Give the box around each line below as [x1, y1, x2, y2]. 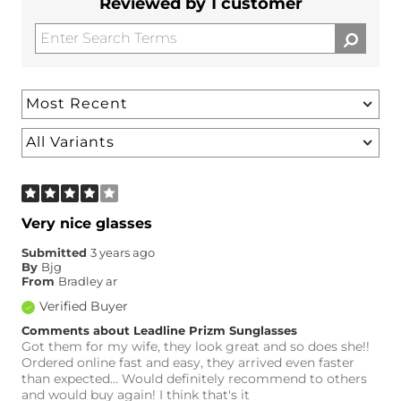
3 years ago [90, 245, 155, 260]
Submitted [21, 245, 90, 260]
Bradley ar [58, 274, 117, 288]
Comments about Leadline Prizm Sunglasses [21, 323, 297, 337]
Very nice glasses [21, 214, 152, 232]
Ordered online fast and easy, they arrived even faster [21, 354, 354, 371]
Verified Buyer [39, 297, 128, 314]
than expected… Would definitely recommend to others [21, 370, 367, 387]
